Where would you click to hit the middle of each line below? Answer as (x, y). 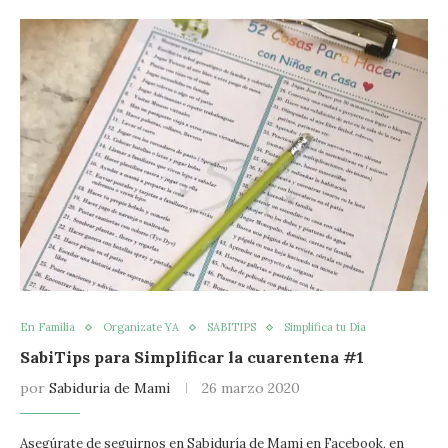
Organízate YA (141, 327)
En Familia (47, 327)
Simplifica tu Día (325, 327)
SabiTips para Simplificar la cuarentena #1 (192, 357)
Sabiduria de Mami (109, 388)
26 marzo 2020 (251, 388)
